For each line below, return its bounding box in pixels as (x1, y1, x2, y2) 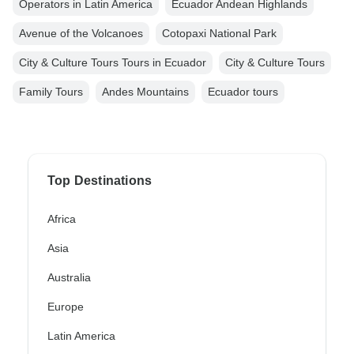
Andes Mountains (102, 85, 189, 99)
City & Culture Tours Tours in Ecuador (19, 56, 206, 70)
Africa (47, 213, 76, 226)
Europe (47, 300, 84, 314)
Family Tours (19, 85, 83, 99)
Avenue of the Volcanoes (19, 27, 143, 40)
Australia (47, 271, 91, 284)
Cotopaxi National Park (162, 27, 277, 40)
